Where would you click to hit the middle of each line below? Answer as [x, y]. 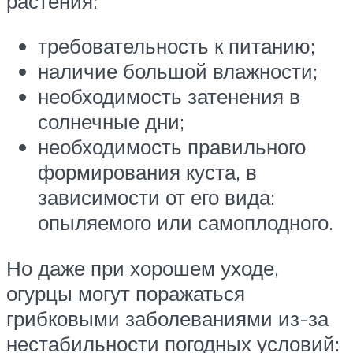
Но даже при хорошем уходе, [143, 268]
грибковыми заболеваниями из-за [167, 319]
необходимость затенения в [169, 97]
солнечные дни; [111, 122]
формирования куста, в [147, 172]
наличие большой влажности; [178, 71]
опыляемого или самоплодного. [186, 223]
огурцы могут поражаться [126, 294]
